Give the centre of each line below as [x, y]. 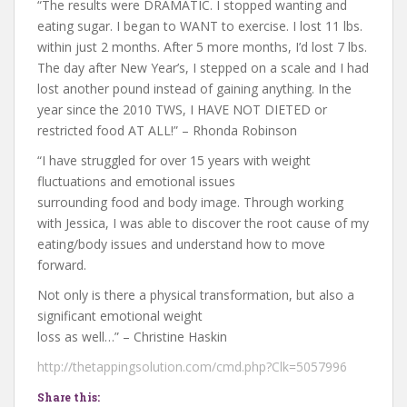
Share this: [69, 397]
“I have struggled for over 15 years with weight [174, 160]
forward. [62, 265]
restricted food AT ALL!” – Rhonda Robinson [167, 130]
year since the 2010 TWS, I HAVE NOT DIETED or [182, 109]
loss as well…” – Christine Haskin [132, 337]
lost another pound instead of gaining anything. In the [194, 89]
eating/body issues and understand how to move [181, 244]
